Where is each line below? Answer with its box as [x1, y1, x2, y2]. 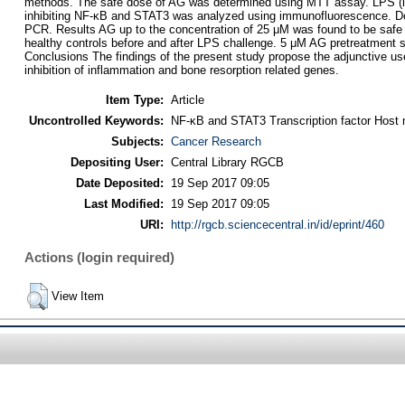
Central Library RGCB [170, 155, 284, 169]
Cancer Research [170, 134, 261, 148]
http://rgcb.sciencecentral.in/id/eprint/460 [170, 217, 384, 231]
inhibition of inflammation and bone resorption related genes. [24, 63, 339, 78]
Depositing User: [70, 155, 164, 169]
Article [170, 92, 204, 107]
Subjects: [110, 134, 164, 148]
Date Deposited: [75, 175, 164, 190]
